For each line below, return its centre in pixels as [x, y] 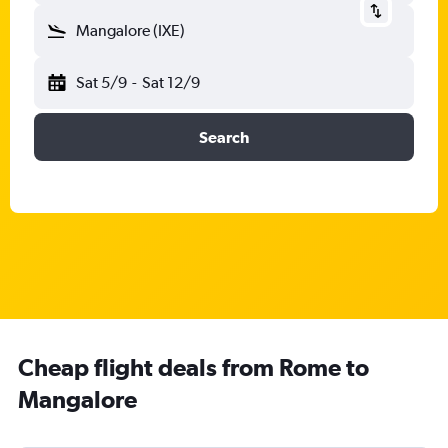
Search [224, 137]
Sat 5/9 [101, 82]
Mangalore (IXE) [130, 30]
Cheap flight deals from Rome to [193, 367]
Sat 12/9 [170, 82]
